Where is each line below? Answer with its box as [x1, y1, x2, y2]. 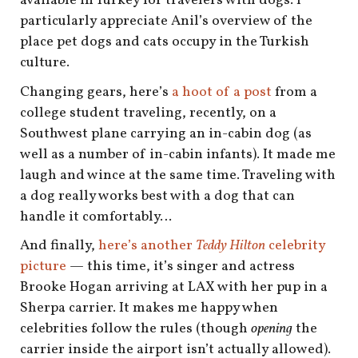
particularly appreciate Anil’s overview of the [20, 11, 312, 32]
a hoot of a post [172, 82, 272, 102]
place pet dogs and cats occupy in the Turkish [20, 32, 309, 53]
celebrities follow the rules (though [20, 319, 251, 340]
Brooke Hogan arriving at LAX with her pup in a [20, 277, 328, 298]
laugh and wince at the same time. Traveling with [20, 165, 336, 185]
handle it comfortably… [20, 206, 172, 227]
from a [272, 82, 317, 102]
